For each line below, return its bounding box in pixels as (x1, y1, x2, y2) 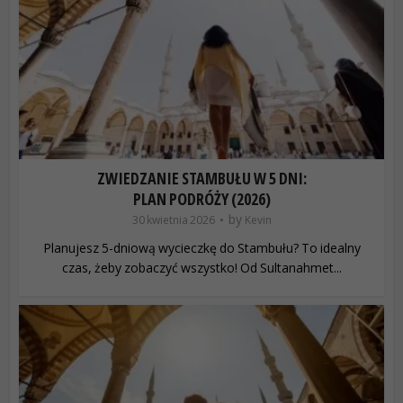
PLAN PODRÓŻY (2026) (132, 187, 271, 210)
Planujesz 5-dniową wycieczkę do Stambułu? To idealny (42, 238, 361, 256)
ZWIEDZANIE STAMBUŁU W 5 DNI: (96, 166, 307, 189)
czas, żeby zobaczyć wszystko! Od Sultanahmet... (61, 258, 342, 276)
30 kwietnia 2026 (131, 211, 215, 228)
